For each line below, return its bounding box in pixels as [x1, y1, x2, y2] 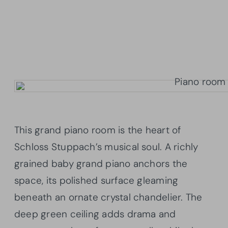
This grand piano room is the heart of [14, 124, 181, 137]
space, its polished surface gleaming [14, 174, 179, 187]
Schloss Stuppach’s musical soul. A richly [14, 140, 198, 154]
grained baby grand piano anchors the [14, 157, 188, 170]
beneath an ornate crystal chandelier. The [14, 191, 203, 204]
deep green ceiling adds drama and [14, 208, 176, 221]
